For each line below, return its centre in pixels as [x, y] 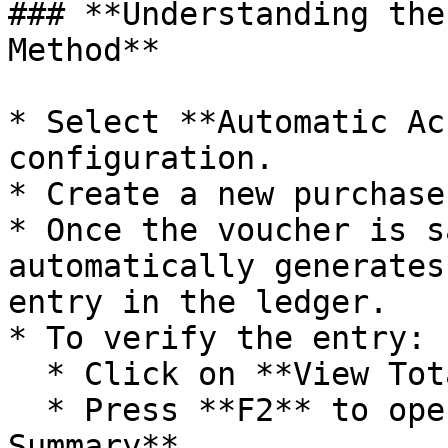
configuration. [141, 158]
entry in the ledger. [198, 302]
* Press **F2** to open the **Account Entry [27, 410]
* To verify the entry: [217, 338]
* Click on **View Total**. [27, 374]
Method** [84, 50]
